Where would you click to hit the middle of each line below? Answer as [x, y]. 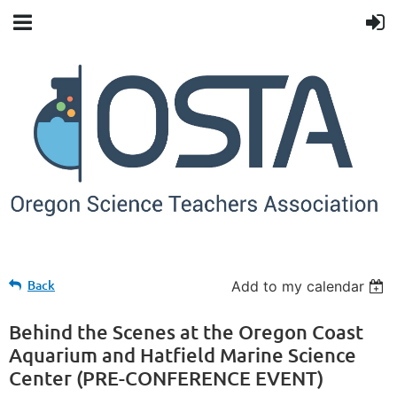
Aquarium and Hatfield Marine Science [183, 354]
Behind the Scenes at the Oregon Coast [186, 331]
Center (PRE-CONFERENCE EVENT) [166, 378]
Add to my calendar [298, 286]
